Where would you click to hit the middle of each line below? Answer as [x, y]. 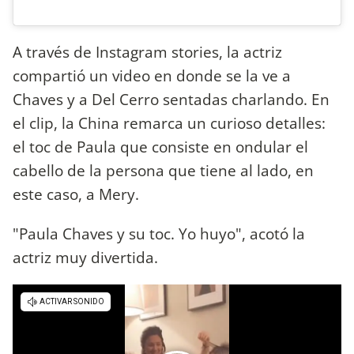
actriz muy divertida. [85, 257]
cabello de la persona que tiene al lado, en [163, 171]
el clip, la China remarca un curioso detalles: [169, 123]
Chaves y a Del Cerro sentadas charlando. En [171, 100]
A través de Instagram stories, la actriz [147, 52]
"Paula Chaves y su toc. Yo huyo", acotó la [159, 233]
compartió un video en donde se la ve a [152, 76]
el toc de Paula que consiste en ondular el [160, 147]
